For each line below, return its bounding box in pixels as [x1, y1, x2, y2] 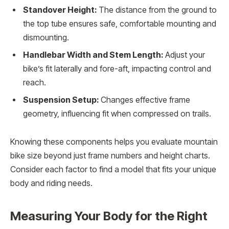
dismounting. [23, 32, 69, 42]
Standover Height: [23, 5, 97, 15]
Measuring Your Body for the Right [10, 208, 208, 223]
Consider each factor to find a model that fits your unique [10, 165, 216, 175]
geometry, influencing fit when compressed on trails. [23, 108, 211, 119]
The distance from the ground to [97, 5, 217, 15]
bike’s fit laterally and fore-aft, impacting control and [23, 63, 211, 74]
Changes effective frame [99, 95, 190, 105]
